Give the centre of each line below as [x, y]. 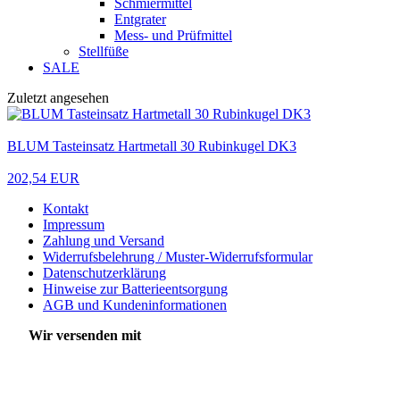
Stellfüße [104, 51]
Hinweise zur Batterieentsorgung [135, 288]
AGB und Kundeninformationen [135, 304]
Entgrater [140, 19]
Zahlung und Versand [104, 240]
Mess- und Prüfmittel [173, 35]
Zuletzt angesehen [58, 97]
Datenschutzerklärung [104, 272]
